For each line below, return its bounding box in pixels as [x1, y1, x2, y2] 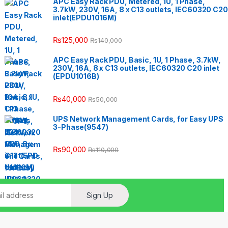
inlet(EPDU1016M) [53, 13, 117, 22]
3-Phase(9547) [53, 122, 108, 131]
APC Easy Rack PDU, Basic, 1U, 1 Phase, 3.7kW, [53, 55, 221, 65]
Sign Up [87, 190, 113, 199]
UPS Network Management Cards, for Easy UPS [53, 114, 223, 123]
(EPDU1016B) [53, 72, 99, 81]
